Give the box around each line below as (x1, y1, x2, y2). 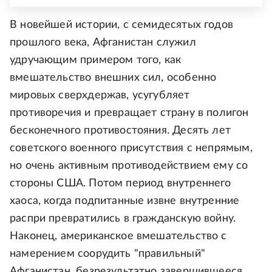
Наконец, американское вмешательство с (10, 231, 227, 242)
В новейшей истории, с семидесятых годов (10, 19, 234, 31)
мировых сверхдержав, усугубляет (10, 90, 190, 101)
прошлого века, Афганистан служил (10, 37, 196, 49)
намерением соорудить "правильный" (10, 248, 205, 260)
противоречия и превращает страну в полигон (10, 107, 249, 119)
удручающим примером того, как (10, 55, 182, 66)
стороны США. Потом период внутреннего (10, 178, 231, 189)
